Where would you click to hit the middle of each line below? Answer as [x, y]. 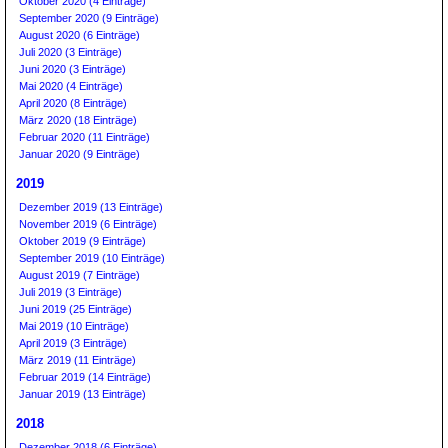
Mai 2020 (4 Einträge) [71, 86]
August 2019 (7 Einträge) [79, 275]
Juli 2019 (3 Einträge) [70, 292]
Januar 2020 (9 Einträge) [79, 154]
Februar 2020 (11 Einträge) [84, 137]
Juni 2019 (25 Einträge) [75, 309]
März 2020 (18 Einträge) [78, 120]
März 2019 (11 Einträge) [77, 360]
